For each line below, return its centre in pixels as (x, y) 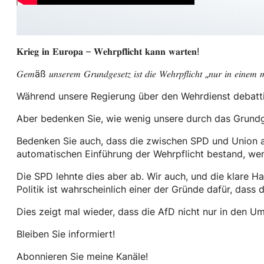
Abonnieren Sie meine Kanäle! (82, 257)
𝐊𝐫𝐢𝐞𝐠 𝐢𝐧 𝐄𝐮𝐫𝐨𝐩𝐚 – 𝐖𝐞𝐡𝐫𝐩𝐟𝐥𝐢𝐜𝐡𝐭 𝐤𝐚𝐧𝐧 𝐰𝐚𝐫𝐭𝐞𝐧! (108, 52)
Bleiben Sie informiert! (66, 234)
